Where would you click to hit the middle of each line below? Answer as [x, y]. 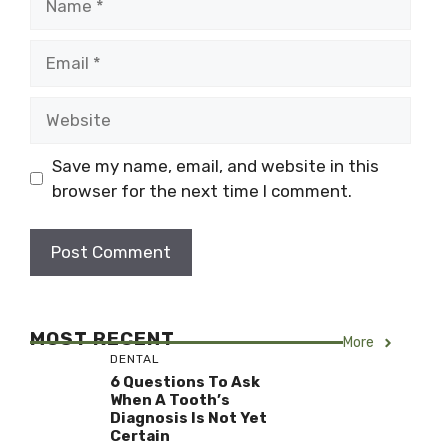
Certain [140, 436]
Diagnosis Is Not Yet [188, 418]
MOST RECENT [102, 339]
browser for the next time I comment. [201, 190]
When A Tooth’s [170, 400]
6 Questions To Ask [185, 382]
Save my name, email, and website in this [215, 165]
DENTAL [135, 359]
